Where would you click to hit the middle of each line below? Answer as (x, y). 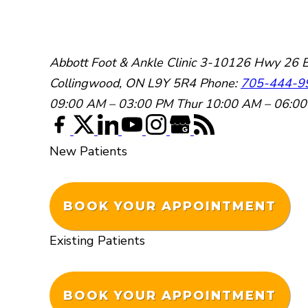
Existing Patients (97, 241)
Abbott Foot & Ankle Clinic (123, 63)
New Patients (88, 151)
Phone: (220, 83)
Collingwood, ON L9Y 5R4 (124, 83)
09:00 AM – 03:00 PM (111, 104)
